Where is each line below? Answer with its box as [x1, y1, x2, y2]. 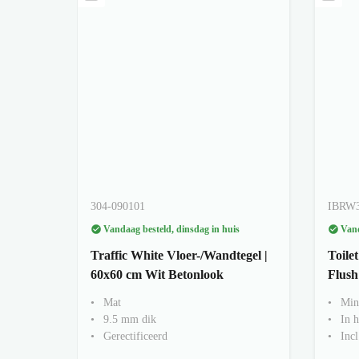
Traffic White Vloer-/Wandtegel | [91, 248, 268, 262]
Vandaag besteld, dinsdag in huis [103, 223, 240, 235]
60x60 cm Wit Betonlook [91, 267, 224, 281]
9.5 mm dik [103, 313, 156, 325]
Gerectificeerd [103, 329, 167, 342]
